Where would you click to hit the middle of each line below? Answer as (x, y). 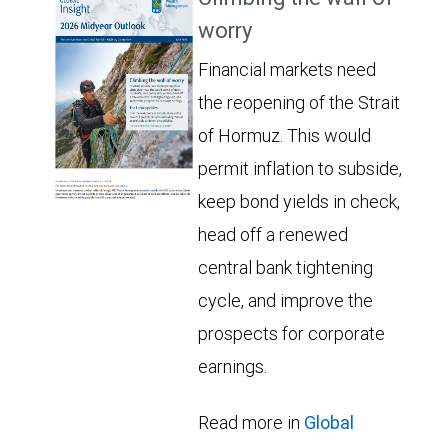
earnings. (233, 366)
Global (329, 422)
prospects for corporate (292, 333)
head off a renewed (273, 234)
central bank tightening (286, 267)
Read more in (251, 422)
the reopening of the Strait (299, 102)
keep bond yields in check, (299, 201)
